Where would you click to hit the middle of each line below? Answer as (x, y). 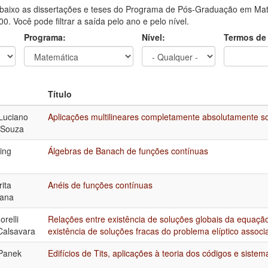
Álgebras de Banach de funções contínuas (128, 150)
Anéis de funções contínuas (100, 185)
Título (60, 94)
